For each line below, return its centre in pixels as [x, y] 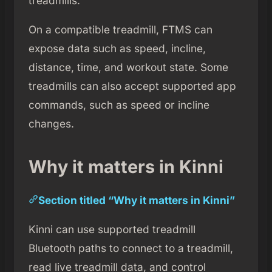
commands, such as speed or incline [119, 105]
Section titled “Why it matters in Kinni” [136, 200]
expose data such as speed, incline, [117, 49]
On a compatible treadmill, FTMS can [120, 30]
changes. [51, 124]
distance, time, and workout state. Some [128, 67]
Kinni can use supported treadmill [112, 229]
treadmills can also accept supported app [132, 86]
